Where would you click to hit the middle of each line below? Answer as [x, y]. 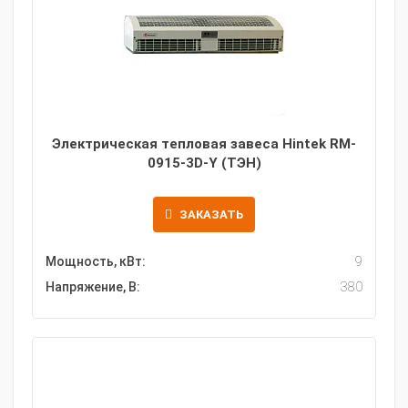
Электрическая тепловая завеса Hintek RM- [204, 144]
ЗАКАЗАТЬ [211, 214]
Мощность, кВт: [96, 261]
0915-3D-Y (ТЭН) [204, 163]
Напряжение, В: [93, 287]
